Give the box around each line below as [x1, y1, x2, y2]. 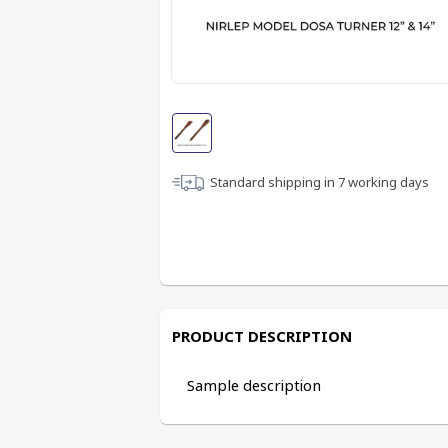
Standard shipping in [210, 173, 338, 191]
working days [345, 173, 429, 191]
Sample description [187, 375, 321, 395]
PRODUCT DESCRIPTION [172, 326, 352, 346]
